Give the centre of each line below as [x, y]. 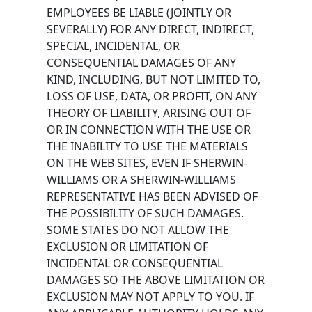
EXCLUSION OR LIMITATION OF [128, 246]
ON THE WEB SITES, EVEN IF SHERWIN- [147, 163]
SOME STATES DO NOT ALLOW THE [138, 229]
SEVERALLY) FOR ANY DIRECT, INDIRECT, [151, 29]
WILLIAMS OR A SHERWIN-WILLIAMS [142, 179]
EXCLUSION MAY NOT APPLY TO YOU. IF [151, 296]
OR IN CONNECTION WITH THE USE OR [149, 129]
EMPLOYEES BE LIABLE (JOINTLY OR [139, 12]
